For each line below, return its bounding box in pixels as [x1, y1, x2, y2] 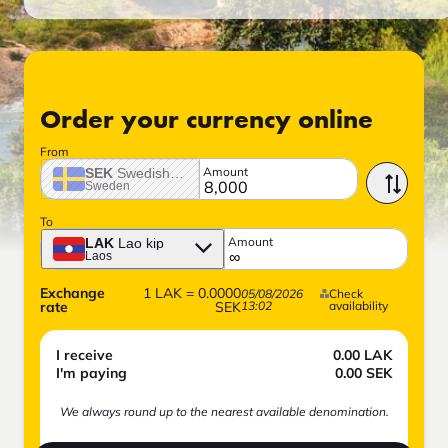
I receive [56, 345, 113, 364]
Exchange [40, 283, 105, 302]
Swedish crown [117, 164, 212, 181]
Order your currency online [40, 107, 373, 134]
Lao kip [118, 234, 164, 251]
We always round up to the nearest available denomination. [59, 403, 389, 419]
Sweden [85, 178, 130, 193]
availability [329, 297, 389, 313]
